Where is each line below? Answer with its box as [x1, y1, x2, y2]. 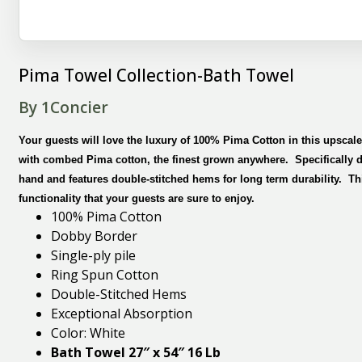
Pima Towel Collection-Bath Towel [19, 64, 295, 87]
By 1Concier [19, 96, 109, 119]
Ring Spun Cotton [51, 266, 159, 284]
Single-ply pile [51, 246, 137, 265]
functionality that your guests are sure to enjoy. [19, 192, 255, 205]
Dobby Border [51, 227, 138, 246]
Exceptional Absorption [51, 305, 193, 323]
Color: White [51, 324, 126, 343]
